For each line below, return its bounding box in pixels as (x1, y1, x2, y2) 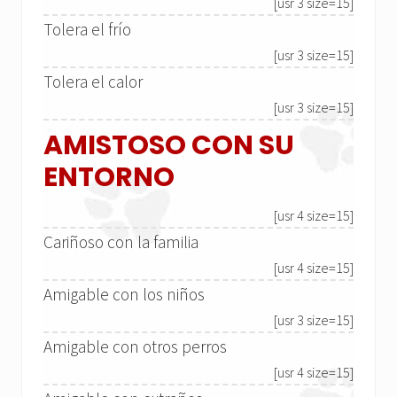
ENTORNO (43, 159, 175, 197)
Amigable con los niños (43, 284, 205, 306)
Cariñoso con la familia (43, 231, 198, 253)
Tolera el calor (43, 71, 143, 93)
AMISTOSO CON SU (43, 127, 294, 165)
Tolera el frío (43, 19, 131, 41)
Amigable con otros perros (43, 336, 227, 358)
